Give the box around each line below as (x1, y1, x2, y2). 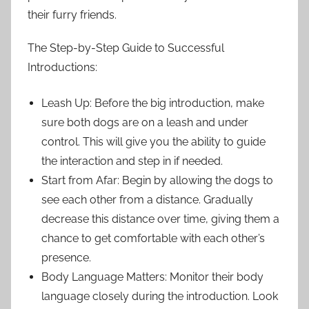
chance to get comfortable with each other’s (41, 232, 265, 246)
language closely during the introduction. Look (41, 290, 278, 303)
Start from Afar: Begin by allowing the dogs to (41, 174, 273, 188)
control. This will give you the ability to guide (41, 135, 266, 149)
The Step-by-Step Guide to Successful (28, 41, 224, 55)
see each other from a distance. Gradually (41, 193, 253, 207)
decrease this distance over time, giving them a (41, 212, 279, 226)
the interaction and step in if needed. (41, 154, 223, 168)
